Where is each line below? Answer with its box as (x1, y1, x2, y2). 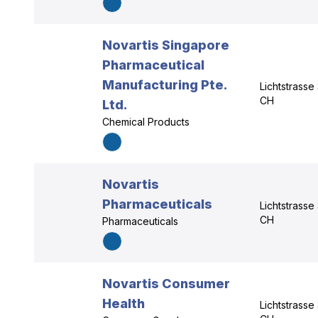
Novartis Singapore (102, 38, 229, 53)
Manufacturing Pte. (102, 77, 226, 92)
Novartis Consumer (102, 276, 230, 291)
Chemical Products (102, 116, 190, 128)
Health (102, 296, 145, 311)
